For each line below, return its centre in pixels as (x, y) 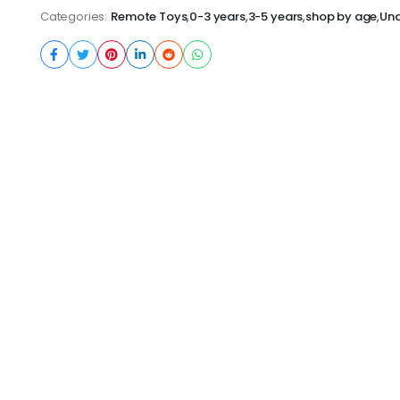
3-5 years (275, 17)
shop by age (342, 17)
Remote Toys (149, 17)
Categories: (74, 17)
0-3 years (217, 17)
